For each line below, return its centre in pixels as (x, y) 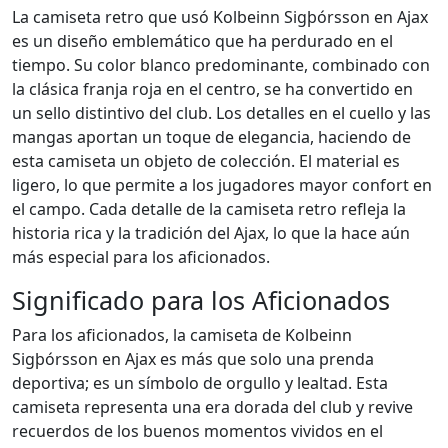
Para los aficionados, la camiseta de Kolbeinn (182, 335)
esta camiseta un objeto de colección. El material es (206, 161)
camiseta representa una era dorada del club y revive (212, 407)
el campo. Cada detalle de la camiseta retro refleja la (209, 209)
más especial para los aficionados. (141, 257)
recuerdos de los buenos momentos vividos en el (197, 431)
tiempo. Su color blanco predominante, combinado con (221, 65)
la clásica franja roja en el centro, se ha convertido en (212, 89)
